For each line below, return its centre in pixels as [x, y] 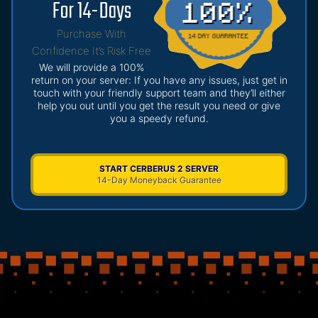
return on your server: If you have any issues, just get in [159, 80]
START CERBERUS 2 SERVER [159, 169]
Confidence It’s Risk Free [92, 51]
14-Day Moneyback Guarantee [159, 180]
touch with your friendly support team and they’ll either [159, 93]
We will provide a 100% [92, 67]
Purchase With [92, 34]
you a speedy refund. [159, 119]
